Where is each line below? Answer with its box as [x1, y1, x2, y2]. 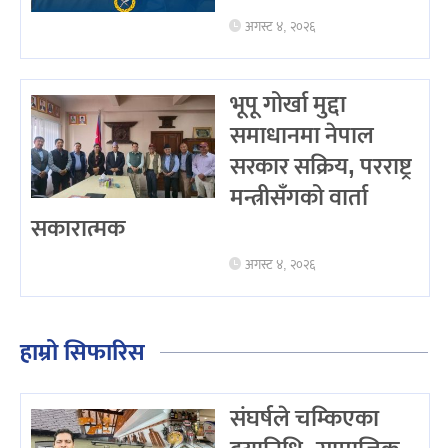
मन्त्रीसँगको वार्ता [229, 177, 368, 218]
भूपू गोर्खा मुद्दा [229, 84, 346, 125]
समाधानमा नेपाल [229, 115, 374, 156]
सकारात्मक [31, 208, 125, 249]
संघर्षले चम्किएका [229, 398, 379, 439]
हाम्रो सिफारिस [20, 332, 145, 373]
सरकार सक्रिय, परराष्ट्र [229, 146, 412, 187]
